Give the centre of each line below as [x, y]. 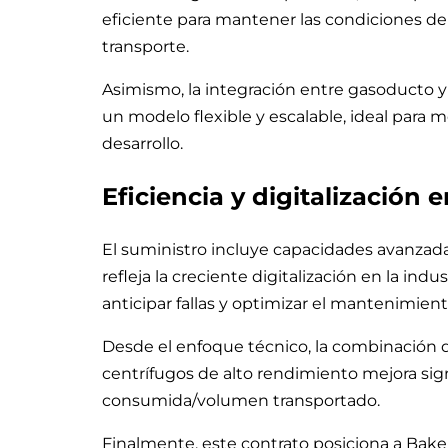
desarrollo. [142, 143]
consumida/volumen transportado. [241, 401]
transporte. [145, 46]
